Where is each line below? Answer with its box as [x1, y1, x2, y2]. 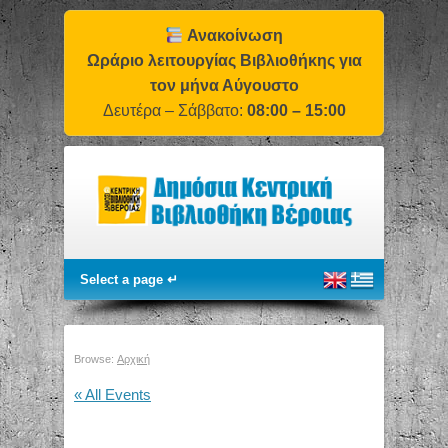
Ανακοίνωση [187, 27, 284, 44]
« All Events [74, 386, 151, 404]
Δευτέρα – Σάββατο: [102, 102, 247, 119]
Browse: [74, 353, 114, 366]
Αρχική [117, 353, 150, 366]
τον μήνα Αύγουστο [149, 77, 299, 94]
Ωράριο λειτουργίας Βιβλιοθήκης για [86, 52, 362, 69]
